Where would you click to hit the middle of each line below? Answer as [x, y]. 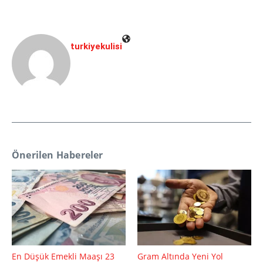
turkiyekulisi [96, 46]
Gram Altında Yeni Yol [180, 256]
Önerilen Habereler [58, 155]
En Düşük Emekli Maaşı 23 [63, 256]
